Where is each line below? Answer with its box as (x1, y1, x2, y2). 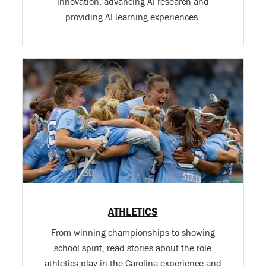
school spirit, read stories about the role (54, 242, 212, 254)
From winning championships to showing (50, 226, 215, 239)
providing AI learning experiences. (65, 11, 201, 23)
